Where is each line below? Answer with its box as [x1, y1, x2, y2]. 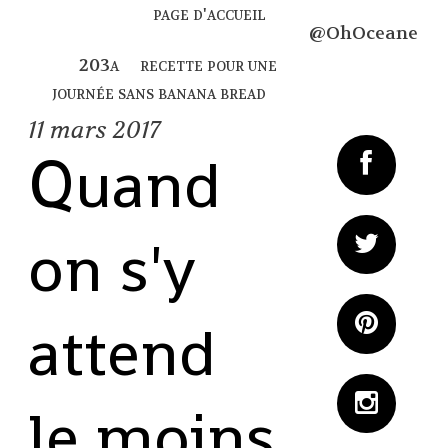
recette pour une [140, 53, 278, 77]
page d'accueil [153, 3, 267, 27]
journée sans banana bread [52, 81, 267, 105]
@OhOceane [308, 22, 418, 46]
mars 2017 [49, 114, 160, 146]
